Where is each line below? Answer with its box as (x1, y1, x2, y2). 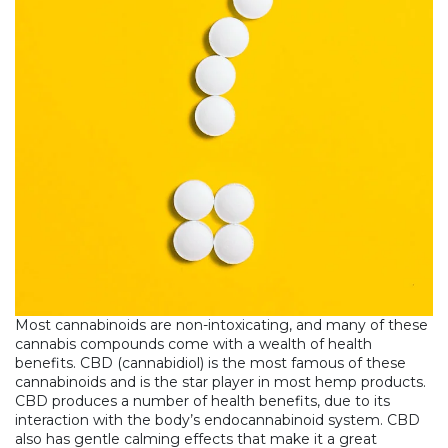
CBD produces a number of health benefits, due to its (15, 392, 390, 411)
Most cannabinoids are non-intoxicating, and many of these (15, 316, 428, 335)
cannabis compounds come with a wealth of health (15, 335, 372, 354)
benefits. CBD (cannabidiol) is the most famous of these (15, 354, 406, 373)
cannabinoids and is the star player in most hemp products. (15, 373, 426, 392)
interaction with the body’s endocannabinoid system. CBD (15, 411, 420, 430)
